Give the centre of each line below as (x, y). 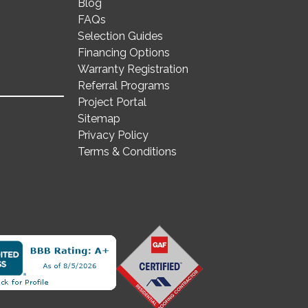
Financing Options (124, 53)
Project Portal (112, 102)
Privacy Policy (113, 135)
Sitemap (99, 119)
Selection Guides (121, 36)
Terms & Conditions (128, 152)
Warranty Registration (133, 69)
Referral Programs (124, 86)
